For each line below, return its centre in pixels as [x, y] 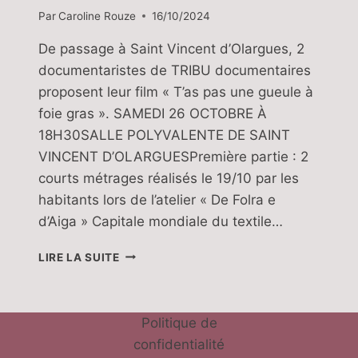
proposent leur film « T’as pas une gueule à [176, 91]
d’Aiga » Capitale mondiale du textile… [161, 221]
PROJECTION [157, 253]
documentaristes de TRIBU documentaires [175, 70]
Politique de [179, 323]
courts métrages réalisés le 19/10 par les [169, 178]
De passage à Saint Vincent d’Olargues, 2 [171, 48]
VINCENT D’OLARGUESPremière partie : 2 [173, 156]
